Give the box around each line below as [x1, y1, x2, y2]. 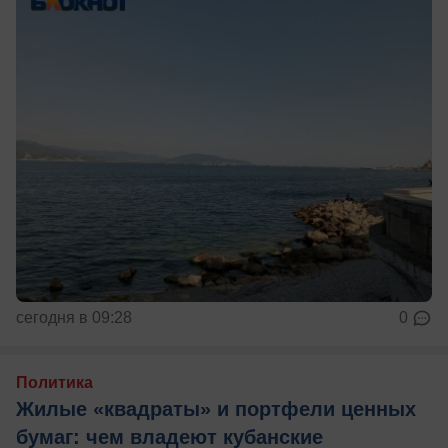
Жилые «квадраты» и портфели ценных [16, 397, 416, 420]
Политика [16, 373, 93, 391]
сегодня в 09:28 [16, 308, 132, 326]
